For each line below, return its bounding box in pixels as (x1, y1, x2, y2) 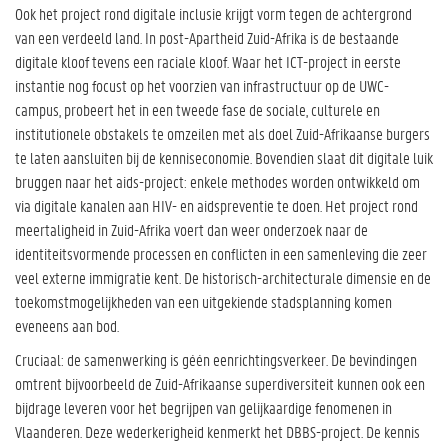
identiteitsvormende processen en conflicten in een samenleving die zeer (15, 242, 427, 264)
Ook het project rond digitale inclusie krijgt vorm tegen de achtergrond (15, 2, 412, 24)
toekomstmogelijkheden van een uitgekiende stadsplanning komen (15, 290, 392, 312)
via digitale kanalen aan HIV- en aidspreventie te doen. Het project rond (15, 194, 418, 216)
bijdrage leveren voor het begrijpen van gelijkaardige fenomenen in (15, 397, 392, 418)
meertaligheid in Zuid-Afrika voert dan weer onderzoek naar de (15, 218, 368, 240)
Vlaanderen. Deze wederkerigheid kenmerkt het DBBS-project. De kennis (15, 421, 420, 442)
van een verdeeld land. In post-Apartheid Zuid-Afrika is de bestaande (15, 26, 399, 48)
